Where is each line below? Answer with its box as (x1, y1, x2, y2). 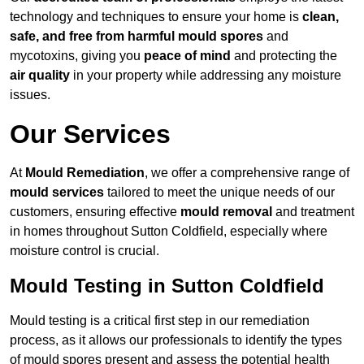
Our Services (10, 119, 171, 149)
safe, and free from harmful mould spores (10, 29, 263, 44)
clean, (302, 10, 339, 24)
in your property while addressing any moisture (70, 68, 341, 83)
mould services (10, 185, 104, 200)
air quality (10, 68, 70, 83)
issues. (10, 88, 50, 102)
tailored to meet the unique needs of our (104, 185, 335, 200)
